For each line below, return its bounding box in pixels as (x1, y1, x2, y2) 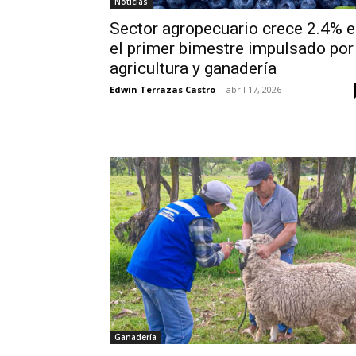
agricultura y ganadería (110, 58, 277, 78)
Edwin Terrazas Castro (110, 83, 215, 95)
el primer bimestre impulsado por (110, 38, 354, 58)
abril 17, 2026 (226, 83, 281, 95)
